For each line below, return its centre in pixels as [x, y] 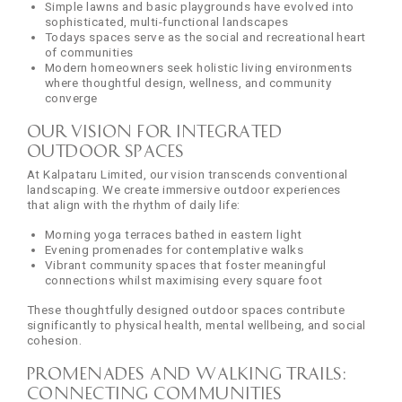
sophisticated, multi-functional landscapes [167, 21]
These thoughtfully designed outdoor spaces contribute [186, 309]
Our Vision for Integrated [154, 130]
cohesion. [55, 340]
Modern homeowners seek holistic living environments [199, 67]
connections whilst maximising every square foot [184, 280]
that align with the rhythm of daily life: [134, 204]
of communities [89, 52]
